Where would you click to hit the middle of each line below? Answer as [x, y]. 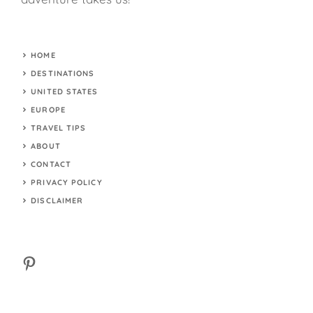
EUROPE [48, 110]
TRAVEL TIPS [59, 128]
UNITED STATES [65, 92]
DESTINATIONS [63, 74]
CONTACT [51, 165]
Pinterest [54, 262]
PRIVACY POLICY [67, 183]
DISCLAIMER [57, 201]
